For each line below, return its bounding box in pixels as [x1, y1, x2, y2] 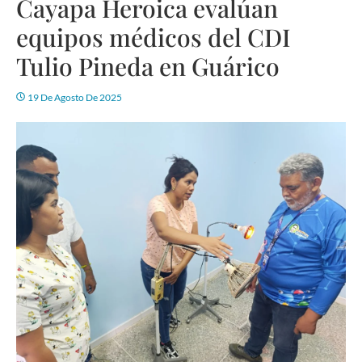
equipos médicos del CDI [16, 20, 291, 53]
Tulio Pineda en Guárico [16, 49, 280, 82]
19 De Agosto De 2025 [27, 90, 122, 103]
